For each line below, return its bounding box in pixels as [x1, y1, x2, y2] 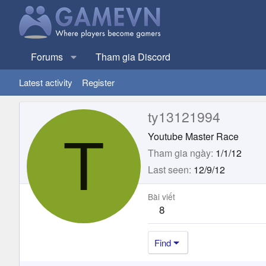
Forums [31, 50, 63, 64]
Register [82, 76, 115, 88]
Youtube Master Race [148, 129, 239, 143]
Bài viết [148, 190, 175, 202]
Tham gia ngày [148, 145, 211, 160]
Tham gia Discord [96, 50, 170, 64]
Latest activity [19, 76, 72, 88]
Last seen [148, 162, 189, 176]
